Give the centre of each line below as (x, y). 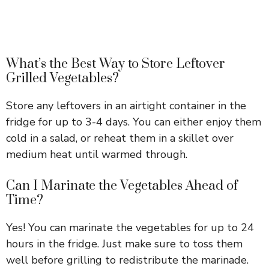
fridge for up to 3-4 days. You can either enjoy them (134, 122)
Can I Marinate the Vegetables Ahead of (122, 186)
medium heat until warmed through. (97, 155)
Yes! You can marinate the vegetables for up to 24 (130, 228)
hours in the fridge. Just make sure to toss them (124, 244)
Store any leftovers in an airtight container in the (126, 106)
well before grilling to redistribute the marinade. (127, 260)
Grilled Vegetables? (62, 79)
